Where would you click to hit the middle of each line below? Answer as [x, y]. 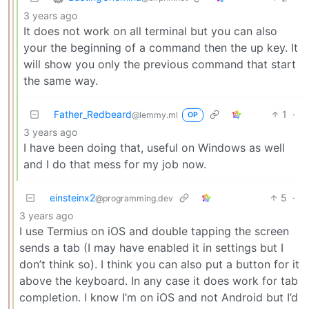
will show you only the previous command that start [160, 64]
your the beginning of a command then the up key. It [161, 47]
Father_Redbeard [93, 114]
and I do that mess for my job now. [115, 164]
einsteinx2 [72, 197]
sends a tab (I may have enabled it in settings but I [151, 247]
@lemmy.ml [155, 114]
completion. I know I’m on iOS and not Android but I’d [159, 297]
